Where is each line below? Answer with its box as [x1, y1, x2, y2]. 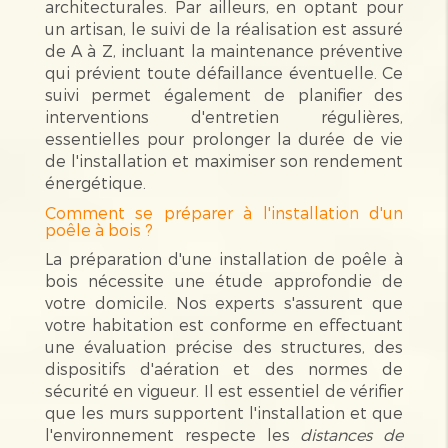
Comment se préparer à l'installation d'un [44, 202, 404, 222]
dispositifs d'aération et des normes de [44, 358, 404, 378]
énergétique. [44, 172, 146, 192]
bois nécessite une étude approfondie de [44, 270, 404, 290]
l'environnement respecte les [44, 424, 301, 444]
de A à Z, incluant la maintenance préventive [44, 40, 404, 60]
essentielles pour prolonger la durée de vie [44, 128, 404, 148]
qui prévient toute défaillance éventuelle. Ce [44, 62, 404, 82]
